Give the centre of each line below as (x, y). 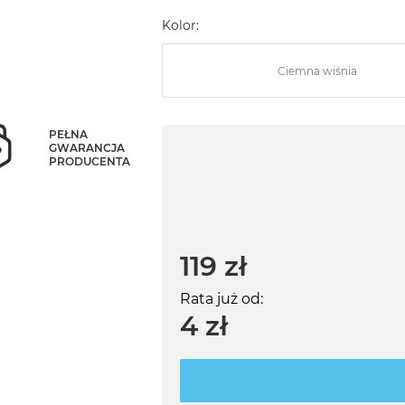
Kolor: (180, 26)
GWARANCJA (87, 147)
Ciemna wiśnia (317, 71)
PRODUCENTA (90, 161)
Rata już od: (221, 299)
